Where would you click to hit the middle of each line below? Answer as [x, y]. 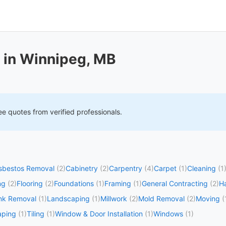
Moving [208, 199]
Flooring [30, 183]
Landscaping [68, 199]
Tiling [36, 214]
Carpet [165, 168]
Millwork [114, 199]
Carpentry [126, 168]
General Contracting [175, 183]
